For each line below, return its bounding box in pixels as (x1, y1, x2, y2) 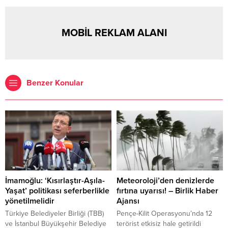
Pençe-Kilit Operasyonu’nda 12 (117, 209, 212, 218)
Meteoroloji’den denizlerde (117, 175, 214, 186)
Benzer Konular (26, 78, 83, 89)
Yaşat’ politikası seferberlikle (5, 185, 109, 196)
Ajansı (117, 195, 139, 206)
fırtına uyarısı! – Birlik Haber (117, 185, 218, 196)
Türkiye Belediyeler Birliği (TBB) (5, 209, 104, 218)
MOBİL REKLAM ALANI (61, 27, 167, 40)
